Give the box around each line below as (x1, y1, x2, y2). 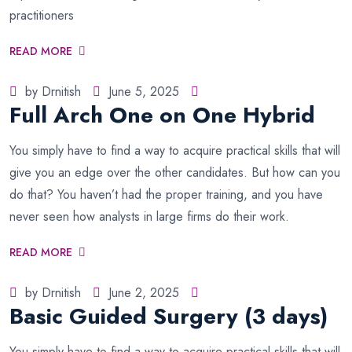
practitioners (9, 6, 74, 24)
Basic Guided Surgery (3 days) (9, 300, 328, 332)
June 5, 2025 (108, 82, 179, 101)
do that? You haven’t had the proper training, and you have (9, 185, 323, 203)
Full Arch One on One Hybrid (9, 99, 315, 131)
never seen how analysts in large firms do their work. (9, 207, 289, 225)
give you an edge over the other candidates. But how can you (9, 163, 340, 181)
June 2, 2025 (108, 284, 179, 302)
